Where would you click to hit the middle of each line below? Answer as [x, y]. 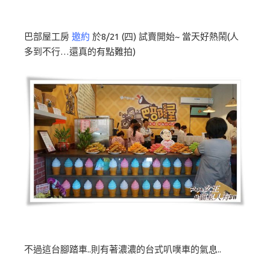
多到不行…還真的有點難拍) [81, 51]
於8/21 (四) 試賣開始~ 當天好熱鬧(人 [164, 36]
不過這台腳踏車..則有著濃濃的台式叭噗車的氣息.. [127, 250]
